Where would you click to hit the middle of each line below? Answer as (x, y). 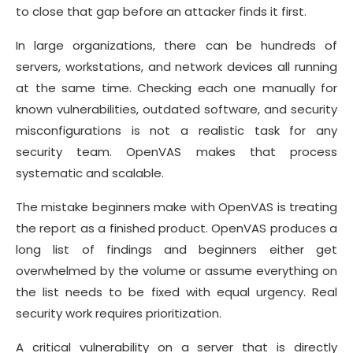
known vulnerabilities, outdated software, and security (176, 109)
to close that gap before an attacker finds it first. (164, 11)
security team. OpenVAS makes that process (176, 151)
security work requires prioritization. (122, 313)
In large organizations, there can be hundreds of (176, 45)
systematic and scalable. (91, 173)
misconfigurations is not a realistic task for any (176, 130)
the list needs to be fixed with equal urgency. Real (176, 292)
